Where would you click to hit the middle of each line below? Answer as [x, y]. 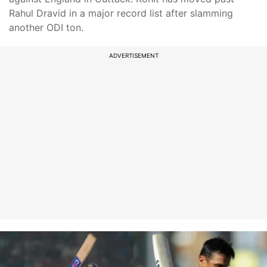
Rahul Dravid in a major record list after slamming [121, 13]
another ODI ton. [46, 27]
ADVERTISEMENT [133, 55]
